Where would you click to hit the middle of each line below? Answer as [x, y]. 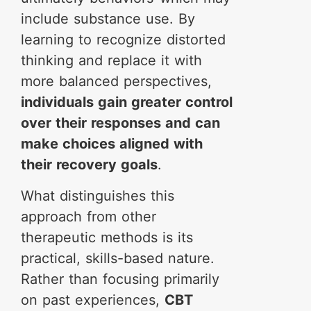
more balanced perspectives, [116, 81]
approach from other [89, 217]
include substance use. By [108, 19]
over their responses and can [120, 123]
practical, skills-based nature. [118, 258]
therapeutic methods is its [107, 237]
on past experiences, [93, 300]
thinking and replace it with [111, 60]
